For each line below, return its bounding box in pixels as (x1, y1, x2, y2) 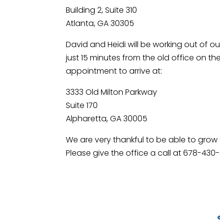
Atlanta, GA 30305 (66, 18, 135, 29)
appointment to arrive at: (66, 65, 163, 77)
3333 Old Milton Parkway (66, 86, 158, 98)
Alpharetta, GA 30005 (66, 113, 148, 125)
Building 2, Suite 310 (66, 4, 137, 16)
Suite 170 (66, 100, 98, 111)
